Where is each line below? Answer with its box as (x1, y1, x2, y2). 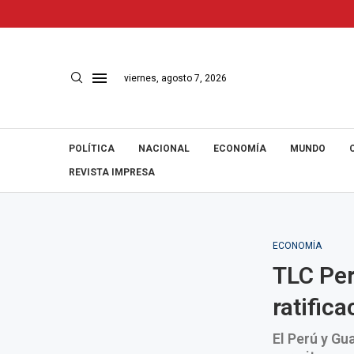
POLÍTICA (69, 143, 115, 154)
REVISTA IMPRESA (69, 167, 155, 178)
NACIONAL (138, 143, 190, 154)
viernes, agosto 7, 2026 (124, 72, 227, 84)
